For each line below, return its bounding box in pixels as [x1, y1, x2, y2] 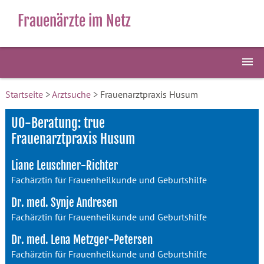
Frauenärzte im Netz [18, 12, 131, 30]
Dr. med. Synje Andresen [11, 196, 117, 210]
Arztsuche [51, 88, 91, 100]
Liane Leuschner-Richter [11, 159, 118, 173]
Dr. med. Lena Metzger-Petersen [11, 233, 153, 247]
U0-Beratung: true [11, 115, 105, 131]
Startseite [5, 88, 43, 100]
